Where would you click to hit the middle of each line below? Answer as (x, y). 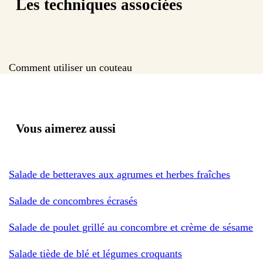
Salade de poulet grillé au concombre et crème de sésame (131, 227)
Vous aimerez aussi (66, 128)
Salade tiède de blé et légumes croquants (95, 253)
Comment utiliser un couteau (70, 67)
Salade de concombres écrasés (73, 200)
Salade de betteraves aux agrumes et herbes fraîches (119, 174)
